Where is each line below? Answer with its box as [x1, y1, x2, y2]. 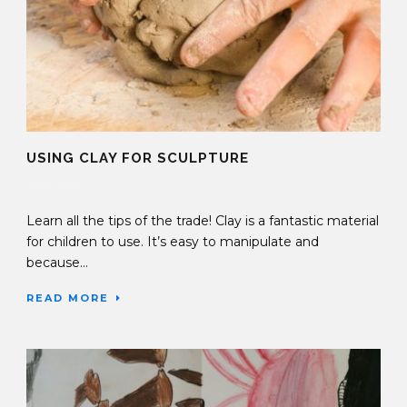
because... [26, 254, 88, 272]
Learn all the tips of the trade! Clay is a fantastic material [26, 213, 379, 230]
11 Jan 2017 [26, 178, 82, 193]
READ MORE [26, 292, 109, 305]
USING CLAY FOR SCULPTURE [26, 150, 249, 167]
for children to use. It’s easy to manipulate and [26, 233, 319, 251]
